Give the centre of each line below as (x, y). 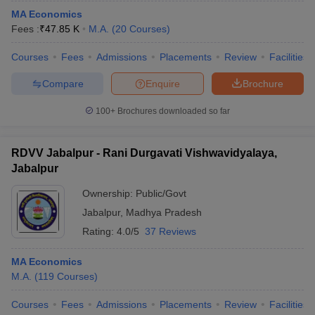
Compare (63, 83)
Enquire (163, 83)
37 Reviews (171, 231)
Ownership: (109, 193)
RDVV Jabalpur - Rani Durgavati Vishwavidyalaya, (144, 153)
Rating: (99, 231)
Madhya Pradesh (164, 212)
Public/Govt (161, 193)
